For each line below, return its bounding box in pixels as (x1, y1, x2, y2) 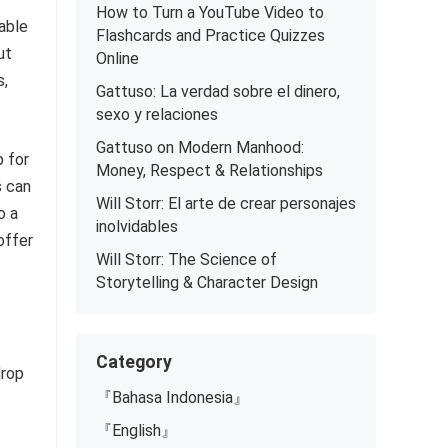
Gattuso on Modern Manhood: (96, 138, 304, 157)
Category (96, 352, 172, 372)
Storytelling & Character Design (96, 273, 318, 292)
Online (96, 49, 139, 68)
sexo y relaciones (96, 105, 218, 124)
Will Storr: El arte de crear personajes (96, 194, 356, 213)
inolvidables (96, 217, 178, 236)
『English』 (96, 421, 177, 440)
